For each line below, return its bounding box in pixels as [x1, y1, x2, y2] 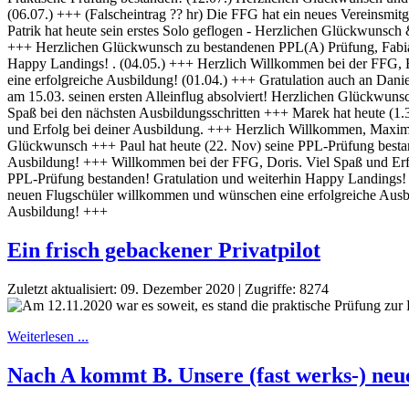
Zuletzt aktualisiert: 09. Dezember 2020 [7, 281, 235, 298]
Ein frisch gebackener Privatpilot [7, 238, 320, 263]
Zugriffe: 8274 [245, 281, 329, 298]
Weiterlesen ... [7, 329, 89, 345]
